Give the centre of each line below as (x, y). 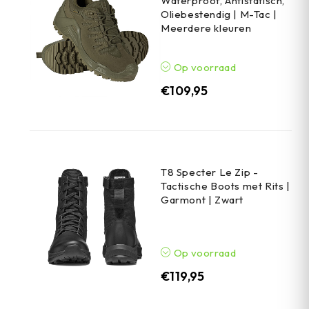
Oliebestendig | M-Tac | (219, 14)
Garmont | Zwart (202, 200)
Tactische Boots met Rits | (226, 186)
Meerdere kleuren (206, 28)
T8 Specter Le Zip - (210, 172)
